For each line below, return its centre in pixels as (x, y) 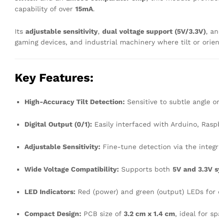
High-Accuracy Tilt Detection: (75, 102)
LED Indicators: (50, 191)
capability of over (45, 9)
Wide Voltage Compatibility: (72, 169)
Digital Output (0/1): (58, 124)
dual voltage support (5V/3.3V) (154, 31)
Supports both (146, 169)
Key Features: (54, 78)
